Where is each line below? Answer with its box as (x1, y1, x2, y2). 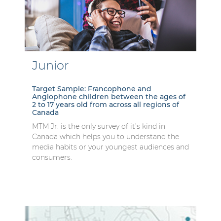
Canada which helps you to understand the (32, 132, 179, 141)
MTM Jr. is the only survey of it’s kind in (32, 121, 165, 131)
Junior (32, 58, 69, 73)
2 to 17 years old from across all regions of (32, 100, 179, 109)
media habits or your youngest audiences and (32, 142, 189, 151)
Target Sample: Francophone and (32, 84, 151, 93)
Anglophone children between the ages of (32, 92, 185, 101)
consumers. (32, 152, 72, 162)
